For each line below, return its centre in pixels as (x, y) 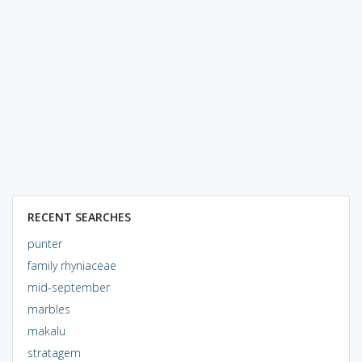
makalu (46, 330)
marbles (48, 309)
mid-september (68, 287)
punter (44, 243)
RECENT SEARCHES (79, 217)
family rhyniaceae (72, 265)
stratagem (54, 352)
